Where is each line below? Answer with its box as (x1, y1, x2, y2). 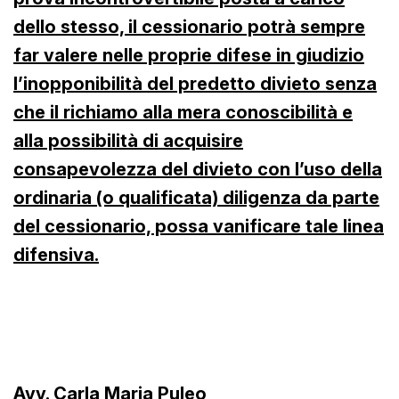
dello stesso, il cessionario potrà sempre (13, 15, 365, 37)
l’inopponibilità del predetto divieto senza (13, 72, 377, 94)
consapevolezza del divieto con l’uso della (13, 158, 382, 180)
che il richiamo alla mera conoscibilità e (13, 101, 353, 123)
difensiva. (13, 243, 99, 265)
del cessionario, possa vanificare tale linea (13, 215, 384, 237)
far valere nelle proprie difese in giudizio (13, 44, 364, 66)
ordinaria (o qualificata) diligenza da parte (13, 186, 379, 208)
